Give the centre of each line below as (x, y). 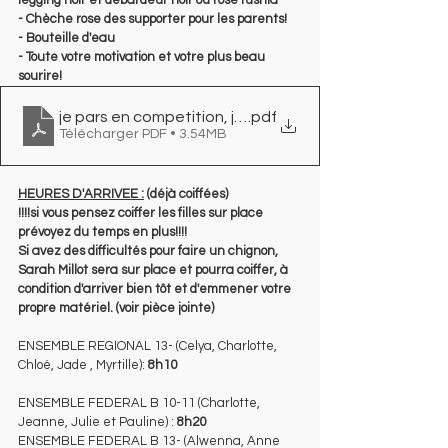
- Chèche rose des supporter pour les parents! (152, 18)
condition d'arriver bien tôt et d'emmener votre (156, 288)
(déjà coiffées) (186, 193)
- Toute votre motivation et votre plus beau (143, 56)
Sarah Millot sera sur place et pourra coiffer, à (154, 269)
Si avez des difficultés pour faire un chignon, (149, 250)
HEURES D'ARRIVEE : (81, 193)
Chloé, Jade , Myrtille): (83, 364)
